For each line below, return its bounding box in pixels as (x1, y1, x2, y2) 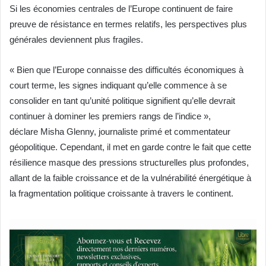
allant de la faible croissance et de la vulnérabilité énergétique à (9, 173, 251, 183)
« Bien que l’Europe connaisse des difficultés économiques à (9, 65, 243, 75)
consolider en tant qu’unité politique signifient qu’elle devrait (9, 96, 235, 106)
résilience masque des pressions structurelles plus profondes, (9, 157, 249, 168)
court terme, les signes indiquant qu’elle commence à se (9, 80, 227, 91)
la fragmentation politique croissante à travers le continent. (9, 188, 233, 199)
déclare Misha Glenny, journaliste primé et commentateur (9, 126, 230, 137)
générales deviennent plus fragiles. (9, 34, 143, 45)
